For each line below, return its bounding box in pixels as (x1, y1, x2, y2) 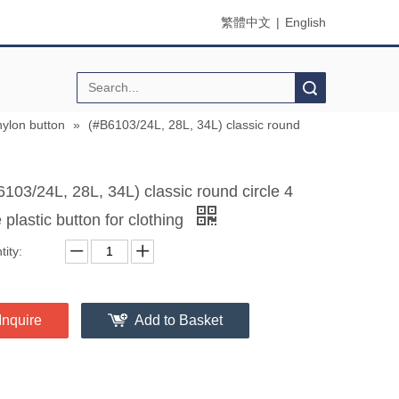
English (285, 14, 326, 29)
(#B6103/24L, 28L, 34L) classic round (88, 117, 300, 132)
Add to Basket (134, 312, 223, 328)
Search (207, 80, 243, 94)
